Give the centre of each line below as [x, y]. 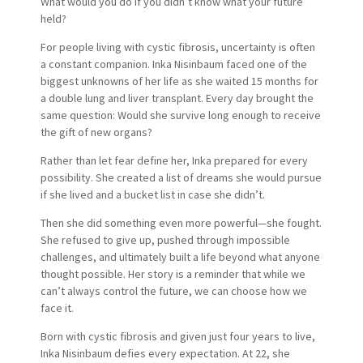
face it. [57, 307]
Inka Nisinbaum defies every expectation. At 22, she [165, 353]
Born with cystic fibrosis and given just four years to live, [177, 336]
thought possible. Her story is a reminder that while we [173, 273]
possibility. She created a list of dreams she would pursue [181, 177]
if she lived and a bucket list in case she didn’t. [152, 194]
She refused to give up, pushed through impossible [165, 239]
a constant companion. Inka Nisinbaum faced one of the [173, 64]
